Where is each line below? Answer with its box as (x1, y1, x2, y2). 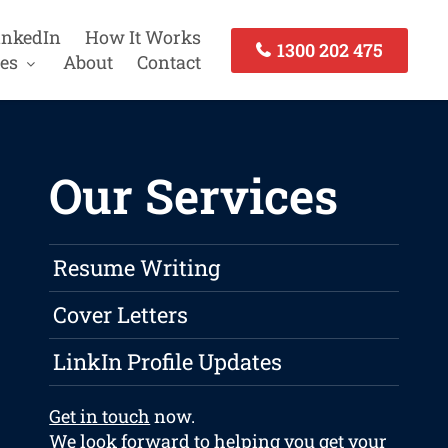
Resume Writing (53, 253, 221, 283)
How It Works (84, 25, 201, 49)
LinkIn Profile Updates (53, 347, 283, 377)
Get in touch (49, 404, 151, 429)
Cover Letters (53, 300, 189, 330)
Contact (136, 50, 201, 74)
